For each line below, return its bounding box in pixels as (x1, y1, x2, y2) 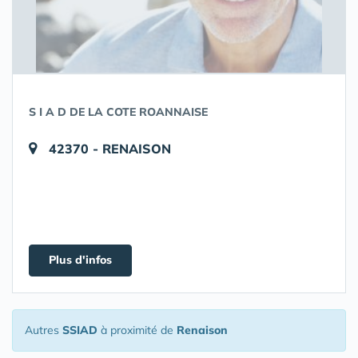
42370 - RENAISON (49, 141, 171, 157)
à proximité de (97, 323, 177, 337)
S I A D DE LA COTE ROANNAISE (29, 105, 208, 119)
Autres (25, 323, 62, 337)
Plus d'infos (49, 253, 112, 267)
